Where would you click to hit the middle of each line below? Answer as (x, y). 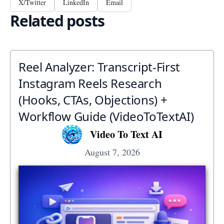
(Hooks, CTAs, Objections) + (93, 99)
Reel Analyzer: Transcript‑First (99, 66)
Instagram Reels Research (90, 83)
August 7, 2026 (112, 152)
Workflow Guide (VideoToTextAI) (106, 116)
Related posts (57, 20)
